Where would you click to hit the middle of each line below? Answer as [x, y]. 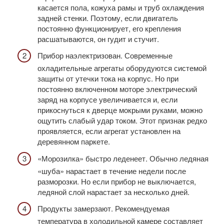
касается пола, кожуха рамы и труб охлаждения [121, 7]
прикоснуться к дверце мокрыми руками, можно [120, 110]
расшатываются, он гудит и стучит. [98, 38]
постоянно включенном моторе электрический [117, 89]
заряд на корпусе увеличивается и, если [107, 99]
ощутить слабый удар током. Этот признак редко [122, 120]
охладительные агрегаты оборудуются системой [122, 68]
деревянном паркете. [74, 141]
